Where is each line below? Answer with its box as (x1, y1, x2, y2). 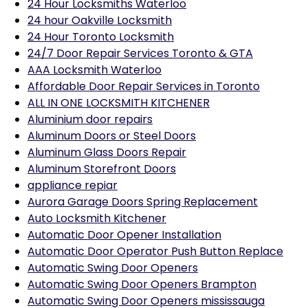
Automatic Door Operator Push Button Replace (27, 243, 283, 259)
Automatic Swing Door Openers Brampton (27, 276, 256, 292)
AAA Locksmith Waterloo (27, 62, 162, 78)
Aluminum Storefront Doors (27, 161, 176, 177)
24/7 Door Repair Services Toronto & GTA (27, 45, 253, 61)
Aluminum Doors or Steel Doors (27, 128, 196, 144)
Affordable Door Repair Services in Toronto (27, 78, 260, 94)
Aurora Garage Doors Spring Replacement (27, 194, 258, 210)
